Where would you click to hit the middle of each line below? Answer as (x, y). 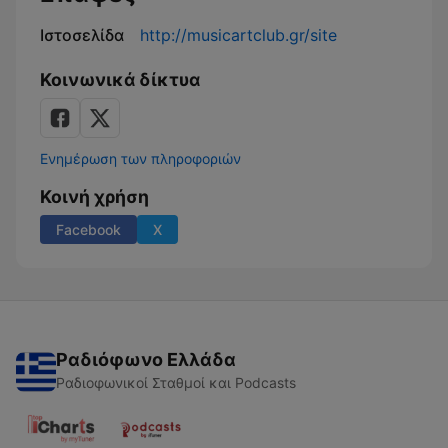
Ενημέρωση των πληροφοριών (140, 158)
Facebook (88, 229)
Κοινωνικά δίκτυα (120, 79)
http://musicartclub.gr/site (238, 35)
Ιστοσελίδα (82, 35)
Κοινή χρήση (94, 196)
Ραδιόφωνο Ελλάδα (146, 359)
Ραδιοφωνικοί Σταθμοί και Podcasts (176, 382)
